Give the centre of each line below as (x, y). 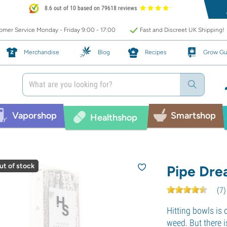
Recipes (156, 52)
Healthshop (114, 117)
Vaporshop (35, 115)
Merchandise (42, 52)
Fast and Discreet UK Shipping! (182, 30)
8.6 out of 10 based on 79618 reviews (90, 8)
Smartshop (194, 115)
